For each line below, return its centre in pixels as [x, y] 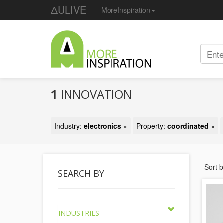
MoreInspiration [126, 10]
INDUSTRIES [79, 213]
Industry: [69, 126]
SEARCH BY [81, 173]
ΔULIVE [68, 10]
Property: [152, 126]
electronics [103, 126]
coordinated [188, 126]
